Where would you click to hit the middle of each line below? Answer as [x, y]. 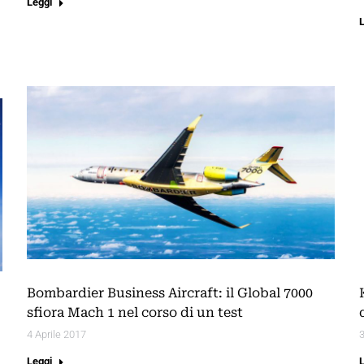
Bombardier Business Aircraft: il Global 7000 [170, 293]
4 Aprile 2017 [56, 335]
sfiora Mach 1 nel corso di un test [135, 313]
